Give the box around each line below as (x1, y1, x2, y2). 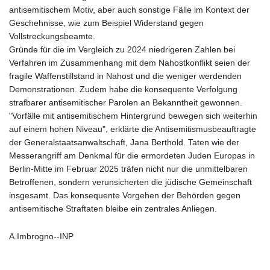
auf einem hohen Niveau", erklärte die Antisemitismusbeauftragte (9, 124, 256, 134)
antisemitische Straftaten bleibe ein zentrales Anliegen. (9, 203, 217, 213)
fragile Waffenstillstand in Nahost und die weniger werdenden (9, 71, 242, 81)
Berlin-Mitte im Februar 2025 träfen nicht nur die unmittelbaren (9, 163, 248, 174)
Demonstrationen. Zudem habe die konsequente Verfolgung (9, 84, 237, 94)
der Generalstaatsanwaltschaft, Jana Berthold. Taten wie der (9, 137, 239, 147)
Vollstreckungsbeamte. (9, 31, 95, 41)
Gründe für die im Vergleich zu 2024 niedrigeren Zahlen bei (9, 44, 235, 54)
